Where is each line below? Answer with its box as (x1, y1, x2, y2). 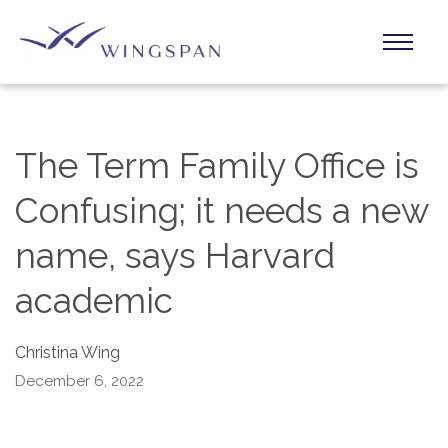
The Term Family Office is (15, 145, 419, 186)
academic (15, 280, 173, 321)
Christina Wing (15, 343, 120, 362)
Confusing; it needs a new (15, 190, 428, 231)
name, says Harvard (15, 235, 335, 276)
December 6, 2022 (15, 372, 144, 390)
